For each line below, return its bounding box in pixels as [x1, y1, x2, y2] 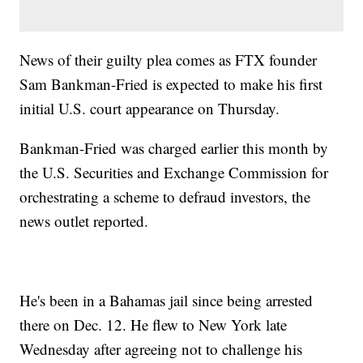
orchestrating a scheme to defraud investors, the [19, 186, 311, 207]
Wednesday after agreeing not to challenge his [19, 339, 303, 360]
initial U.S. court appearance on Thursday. [19, 98, 280, 119]
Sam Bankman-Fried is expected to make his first [19, 74, 323, 95]
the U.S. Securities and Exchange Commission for [19, 162, 329, 183]
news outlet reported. [19, 211, 149, 232]
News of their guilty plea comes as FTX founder [19, 49, 318, 70]
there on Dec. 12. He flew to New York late [19, 314, 288, 335]
